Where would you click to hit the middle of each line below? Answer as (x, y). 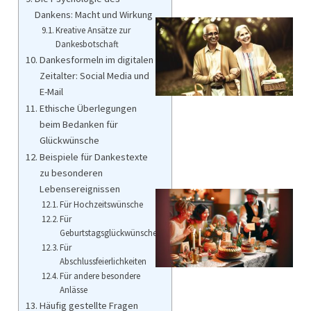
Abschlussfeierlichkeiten (103, 261)
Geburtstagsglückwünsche (109, 233)
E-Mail (51, 91)
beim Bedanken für (78, 124)
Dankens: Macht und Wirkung (93, 14)
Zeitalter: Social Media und (94, 75)
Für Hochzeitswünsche (102, 204)
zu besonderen (71, 173)
